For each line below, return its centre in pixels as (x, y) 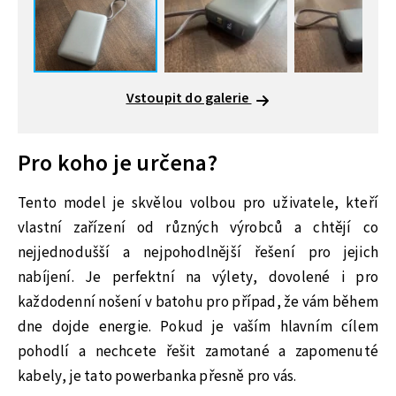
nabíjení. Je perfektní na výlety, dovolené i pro (198, 277)
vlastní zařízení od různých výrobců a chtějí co (198, 228)
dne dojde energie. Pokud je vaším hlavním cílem (198, 327)
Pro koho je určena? (118, 164)
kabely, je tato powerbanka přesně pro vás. (157, 376)
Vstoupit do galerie (189, 99)
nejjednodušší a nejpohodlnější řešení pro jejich (198, 252)
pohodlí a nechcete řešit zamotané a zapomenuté (198, 351)
